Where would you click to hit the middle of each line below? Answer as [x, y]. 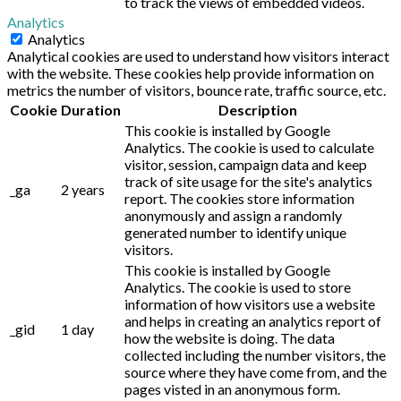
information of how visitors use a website [250, 303]
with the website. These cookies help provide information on [191, 73]
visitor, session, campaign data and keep [246, 164]
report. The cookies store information [239, 198]
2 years [83, 189]
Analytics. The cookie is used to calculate [249, 147]
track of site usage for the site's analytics [248, 181]
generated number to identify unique [235, 232]
